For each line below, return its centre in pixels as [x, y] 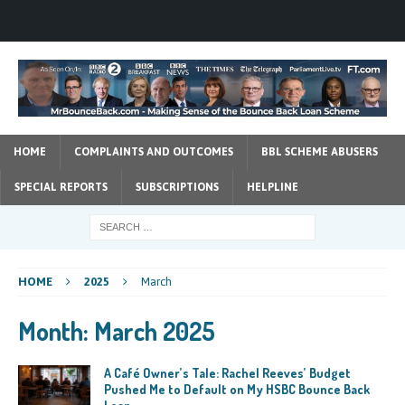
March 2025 [155, 330]
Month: [56, 330]
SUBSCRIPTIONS [177, 187]
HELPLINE [273, 187]
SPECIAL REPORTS [61, 187]
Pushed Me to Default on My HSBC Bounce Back [237, 389]
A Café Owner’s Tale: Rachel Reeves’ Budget [227, 372]
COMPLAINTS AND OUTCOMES [154, 151]
